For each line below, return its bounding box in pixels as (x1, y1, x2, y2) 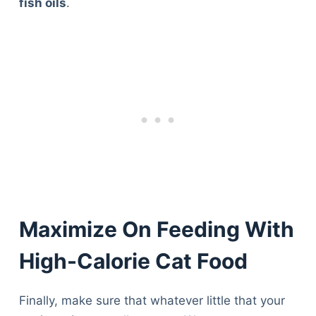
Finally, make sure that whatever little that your (18, 293, 285, 308)
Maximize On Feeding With (18, 217, 294, 243)
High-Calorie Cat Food (18, 248, 248, 274)
